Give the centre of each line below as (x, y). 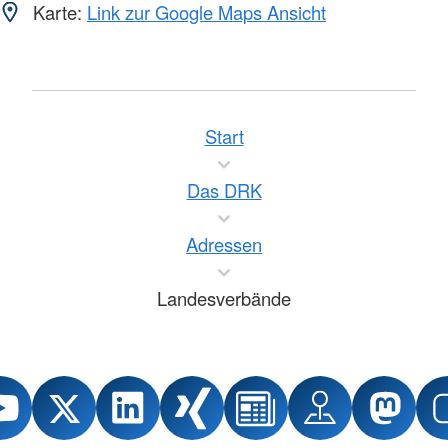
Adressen (224, 244)
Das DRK (224, 190)
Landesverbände (224, 298)
